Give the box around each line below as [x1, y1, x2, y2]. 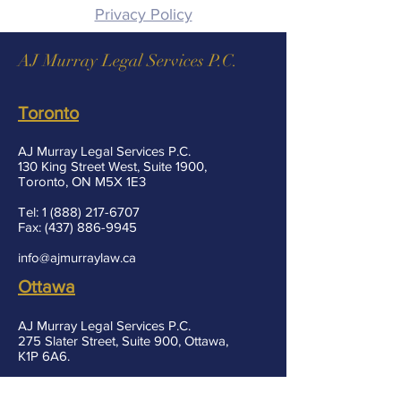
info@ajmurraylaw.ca [18, 250, 136, 265]
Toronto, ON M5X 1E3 [18, 174, 146, 189]
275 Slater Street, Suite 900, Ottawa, [18, 333, 228, 348]
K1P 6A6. [18, 348, 70, 363]
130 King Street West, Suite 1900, [18, 158, 207, 174]
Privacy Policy [94, 5, 192, 23]
